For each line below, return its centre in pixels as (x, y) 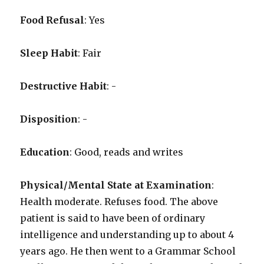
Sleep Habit (49, 53)
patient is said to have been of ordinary (113, 218)
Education (45, 152)
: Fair (90, 53)
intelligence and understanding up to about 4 (127, 235)
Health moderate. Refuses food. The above (119, 202)
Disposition (49, 119)
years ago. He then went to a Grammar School (128, 251)
